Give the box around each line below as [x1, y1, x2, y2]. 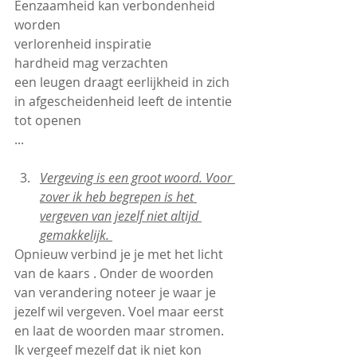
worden [14, 16, 61, 34]
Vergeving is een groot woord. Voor [40, 169, 235, 187]
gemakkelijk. [40, 226, 112, 245]
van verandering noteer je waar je [14, 284, 219, 302]
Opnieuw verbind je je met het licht [14, 245, 226, 264]
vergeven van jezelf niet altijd [40, 207, 202, 226]
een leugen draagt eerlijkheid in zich [14, 73, 229, 92]
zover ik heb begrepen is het [40, 188, 197, 206]
